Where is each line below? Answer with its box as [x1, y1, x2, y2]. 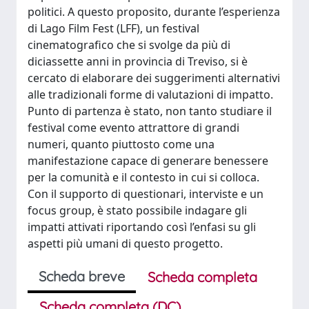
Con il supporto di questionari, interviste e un [28, 186, 263, 201]
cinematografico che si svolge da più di [28, 37, 230, 52]
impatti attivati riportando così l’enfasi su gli [28, 219, 256, 235]
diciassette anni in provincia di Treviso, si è [28, 54, 248, 69]
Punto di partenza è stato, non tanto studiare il [28, 103, 272, 119]
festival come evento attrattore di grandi [28, 120, 239, 135]
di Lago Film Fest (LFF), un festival [28, 21, 199, 36]
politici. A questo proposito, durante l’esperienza [28, 4, 280, 19]
